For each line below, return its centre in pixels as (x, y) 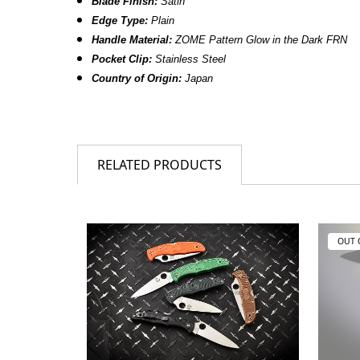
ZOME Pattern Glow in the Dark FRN (262, 40)
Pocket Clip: (122, 59)
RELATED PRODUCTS (160, 165)
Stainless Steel (189, 59)
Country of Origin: (137, 78)
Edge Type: (120, 20)
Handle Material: (132, 40)
